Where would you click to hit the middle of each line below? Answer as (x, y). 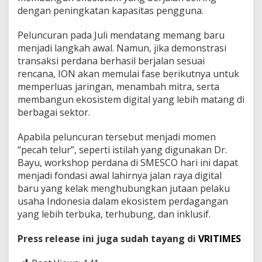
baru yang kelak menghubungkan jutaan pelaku (124, 188)
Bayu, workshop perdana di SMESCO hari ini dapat (128, 162)
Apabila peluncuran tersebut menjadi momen (117, 137)
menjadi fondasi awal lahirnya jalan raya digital (120, 175)
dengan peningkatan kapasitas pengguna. (111, 10)
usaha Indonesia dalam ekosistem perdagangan (123, 201)
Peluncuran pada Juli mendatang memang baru (121, 35)
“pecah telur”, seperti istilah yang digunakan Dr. (122, 149)
